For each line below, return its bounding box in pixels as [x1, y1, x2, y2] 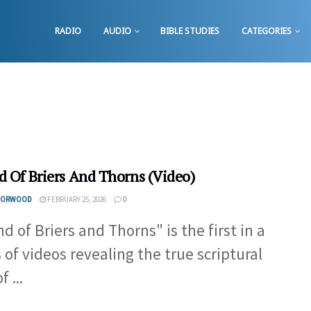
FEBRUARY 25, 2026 [46, 194, 106, 204]
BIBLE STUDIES [160, 25, 219, 37]
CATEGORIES [242, 25, 292, 37]
